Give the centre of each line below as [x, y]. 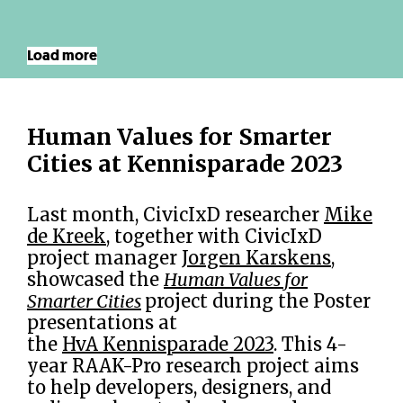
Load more [62, 55]
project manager [104, 258]
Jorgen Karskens [256, 258]
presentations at [102, 322]
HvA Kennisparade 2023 [168, 344]
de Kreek [67, 236]
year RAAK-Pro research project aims [193, 366]
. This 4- [310, 344]
